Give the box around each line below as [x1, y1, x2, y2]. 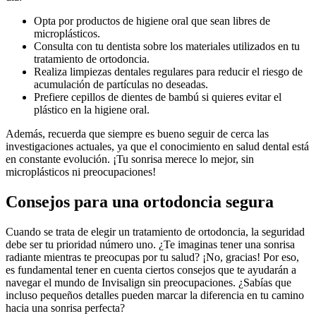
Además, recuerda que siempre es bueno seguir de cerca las [6, 127, 269, 140]
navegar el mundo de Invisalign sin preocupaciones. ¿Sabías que [6, 276, 291, 288]
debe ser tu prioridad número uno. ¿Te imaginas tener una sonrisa [6, 238, 295, 250]
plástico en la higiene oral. [34, 103, 150, 116]
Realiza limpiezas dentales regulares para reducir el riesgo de [34, 65, 303, 78]
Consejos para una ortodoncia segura [6, 192, 274, 211]
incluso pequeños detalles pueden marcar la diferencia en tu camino [6, 288, 304, 301]
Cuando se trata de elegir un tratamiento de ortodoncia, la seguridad [6, 225, 305, 238]
